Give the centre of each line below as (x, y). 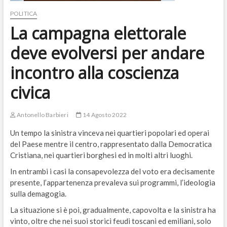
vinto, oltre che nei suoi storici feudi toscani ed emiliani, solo (110, 221)
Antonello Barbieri (42, 115)
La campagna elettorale (98, 33)
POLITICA (24, 14)
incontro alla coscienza (94, 73)
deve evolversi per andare (107, 53)
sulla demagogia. (38, 194)
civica (30, 93)
